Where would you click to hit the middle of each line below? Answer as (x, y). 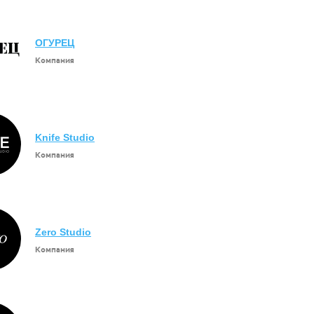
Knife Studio (65, 137)
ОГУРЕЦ (55, 43)
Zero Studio (63, 232)
